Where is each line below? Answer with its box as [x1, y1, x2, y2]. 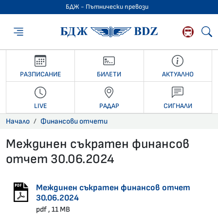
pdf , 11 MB [36, 205, 70, 215]
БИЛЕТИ [97, 70, 122, 78]
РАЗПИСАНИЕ [19, 70, 61, 78]
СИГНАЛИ [163, 101, 192, 110]
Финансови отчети [40, 117, 108, 127]
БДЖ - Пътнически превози [66, 3, 148, 11]
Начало [6, 117, 30, 127]
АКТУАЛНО [162, 70, 194, 78]
